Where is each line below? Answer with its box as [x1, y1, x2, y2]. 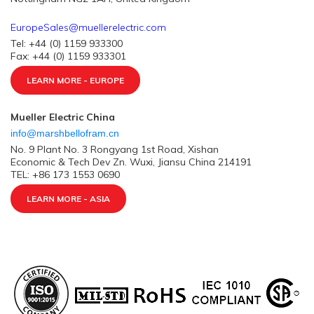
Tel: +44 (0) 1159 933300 [11, 37, 123, 50]
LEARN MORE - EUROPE [27, 75, 124, 86]
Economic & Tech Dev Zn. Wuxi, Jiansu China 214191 [11, 156, 252, 168]
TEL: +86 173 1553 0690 [11, 168, 120, 181]
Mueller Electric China [11, 111, 115, 123]
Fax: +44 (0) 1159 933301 [11, 50, 126, 62]
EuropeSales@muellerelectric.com [11, 21, 166, 34]
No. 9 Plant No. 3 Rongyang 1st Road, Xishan [11, 143, 219, 156]
